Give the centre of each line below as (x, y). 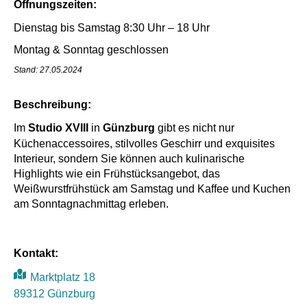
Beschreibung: (52, 105)
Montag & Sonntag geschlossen (91, 49)
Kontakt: (36, 253)
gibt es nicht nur (195, 127)
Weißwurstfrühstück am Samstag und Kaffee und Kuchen (152, 188)
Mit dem (48, 293)
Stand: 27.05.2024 (48, 70)
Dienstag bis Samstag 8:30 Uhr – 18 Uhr (112, 27)
